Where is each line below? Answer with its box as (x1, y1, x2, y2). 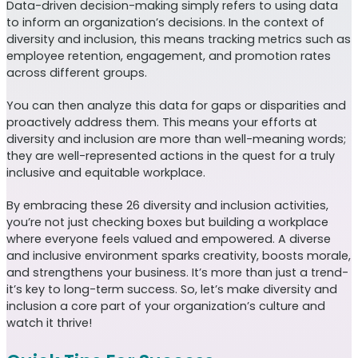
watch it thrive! (6, 315, 92, 332)
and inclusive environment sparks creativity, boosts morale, (6, 248, 351, 265)
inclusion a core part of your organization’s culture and (6, 298, 325, 315)
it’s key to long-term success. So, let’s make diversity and (6, 281, 337, 298)
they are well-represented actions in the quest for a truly (6, 148, 335, 165)
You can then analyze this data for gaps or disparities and (6, 97, 346, 114)
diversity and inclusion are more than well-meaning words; (6, 131, 346, 148)
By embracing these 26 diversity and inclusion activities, (6, 197, 328, 214)
